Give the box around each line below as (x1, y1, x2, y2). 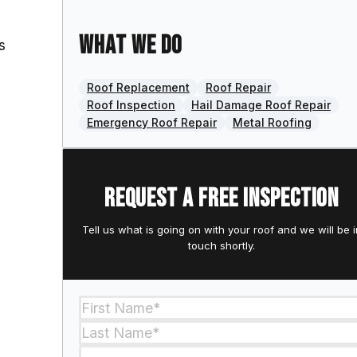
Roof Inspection (86, 98, 175, 112)
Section (77, 296, 127, 313)
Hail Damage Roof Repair (190, 98, 331, 112)
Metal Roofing (232, 116, 312, 130)
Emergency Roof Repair (86, 116, 217, 130)
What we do (78, 30, 183, 62)
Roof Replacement (86, 80, 190, 95)
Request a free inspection (104, 182, 339, 214)
